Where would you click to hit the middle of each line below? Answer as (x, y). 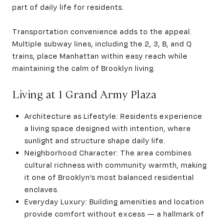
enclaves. (42, 189)
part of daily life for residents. (68, 7)
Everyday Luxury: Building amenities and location (114, 201)
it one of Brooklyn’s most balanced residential (109, 177)
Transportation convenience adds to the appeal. (102, 31)
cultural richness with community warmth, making (115, 164)
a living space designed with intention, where (108, 128)
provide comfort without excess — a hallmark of (114, 213)
